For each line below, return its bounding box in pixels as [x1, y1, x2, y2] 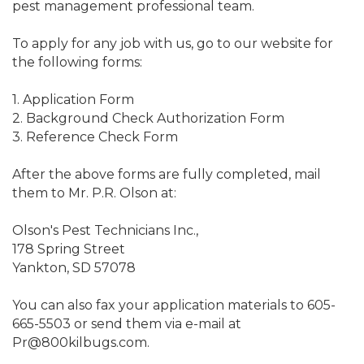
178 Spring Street [12, 241, 125, 258]
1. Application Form [12, 92, 134, 108]
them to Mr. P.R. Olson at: [12, 185, 176, 201]
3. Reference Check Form [12, 129, 178, 145]
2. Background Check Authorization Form [12, 110, 284, 127]
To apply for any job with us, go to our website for [12, 36, 333, 52]
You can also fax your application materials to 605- [12, 297, 336, 314]
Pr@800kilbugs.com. [12, 335, 149, 351]
